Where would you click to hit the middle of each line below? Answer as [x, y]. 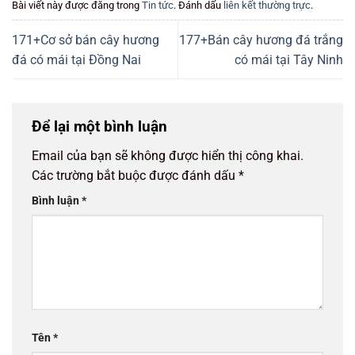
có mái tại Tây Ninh [289, 59]
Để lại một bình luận [101, 126]
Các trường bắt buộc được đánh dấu [135, 176]
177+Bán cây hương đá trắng [261, 40]
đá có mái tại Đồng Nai [76, 59]
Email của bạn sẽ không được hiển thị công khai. [168, 156]
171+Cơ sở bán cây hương [86, 40]
